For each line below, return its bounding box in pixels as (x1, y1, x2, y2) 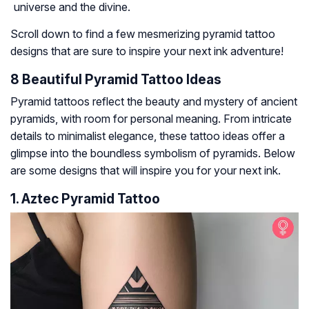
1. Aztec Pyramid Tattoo (10, 190, 160, 208)
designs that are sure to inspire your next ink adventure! (10, 44, 283, 59)
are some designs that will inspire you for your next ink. (10, 163, 281, 178)
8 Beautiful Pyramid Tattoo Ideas (10, 71, 221, 88)
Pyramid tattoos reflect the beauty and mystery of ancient (10, 94, 297, 109)
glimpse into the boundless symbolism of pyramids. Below (10, 146, 295, 161)
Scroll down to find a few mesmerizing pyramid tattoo (10, 27, 275, 41)
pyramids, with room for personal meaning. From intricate (10, 112, 292, 126)
